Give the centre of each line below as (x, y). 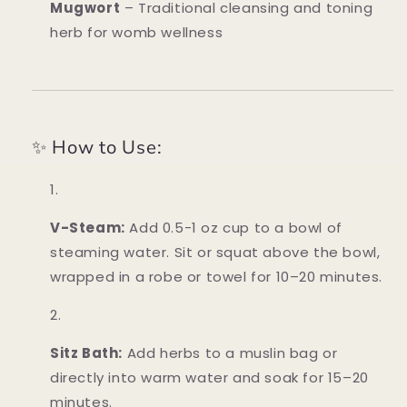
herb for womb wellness (137, 33)
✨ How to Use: (97, 148)
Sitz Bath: (86, 353)
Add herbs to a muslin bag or (230, 353)
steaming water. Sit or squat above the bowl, (215, 253)
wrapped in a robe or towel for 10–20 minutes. (217, 277)
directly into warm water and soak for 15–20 (209, 378)
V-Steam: (88, 228)
